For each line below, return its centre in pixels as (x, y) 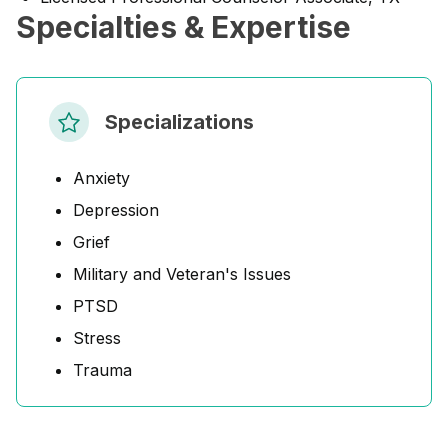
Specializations (179, 122)
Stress (97, 338)
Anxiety (101, 178)
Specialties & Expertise (183, 27)
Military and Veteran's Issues (182, 274)
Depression (116, 210)
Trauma (102, 370)
